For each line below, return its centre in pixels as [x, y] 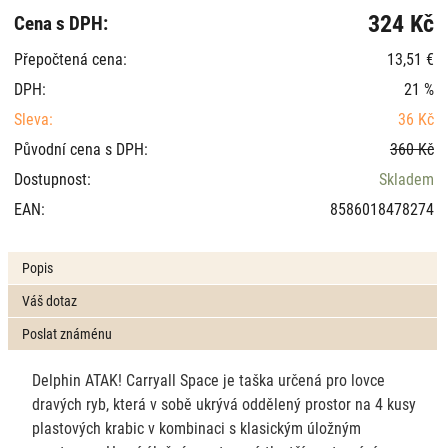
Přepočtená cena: [70, 58]
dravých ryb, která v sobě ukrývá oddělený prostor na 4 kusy [223, 403]
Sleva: [33, 118]
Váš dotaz [50, 300]
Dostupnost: [52, 178]
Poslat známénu [67, 333]
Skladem [406, 178]
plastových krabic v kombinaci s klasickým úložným [196, 427]
